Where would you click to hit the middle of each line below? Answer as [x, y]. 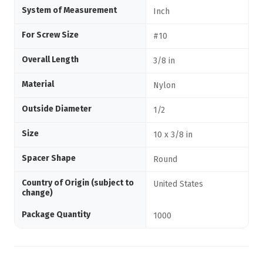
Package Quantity [56, 215]
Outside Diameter [57, 109]
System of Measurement [69, 10]
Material [38, 84]
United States [178, 184]
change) [37, 193]
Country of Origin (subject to [78, 183]
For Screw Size [50, 35]
